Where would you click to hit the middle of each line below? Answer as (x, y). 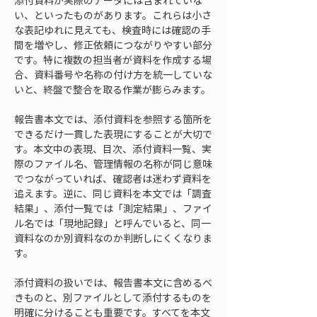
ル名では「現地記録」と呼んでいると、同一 (113, 223)
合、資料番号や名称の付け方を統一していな (113, 74)
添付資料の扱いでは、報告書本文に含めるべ (113, 282)
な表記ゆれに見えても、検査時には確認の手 (113, 30)
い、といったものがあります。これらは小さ (113, 15)
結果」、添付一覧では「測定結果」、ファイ (113, 208)
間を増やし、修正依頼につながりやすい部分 (113, 45)
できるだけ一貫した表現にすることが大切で (113, 134)
